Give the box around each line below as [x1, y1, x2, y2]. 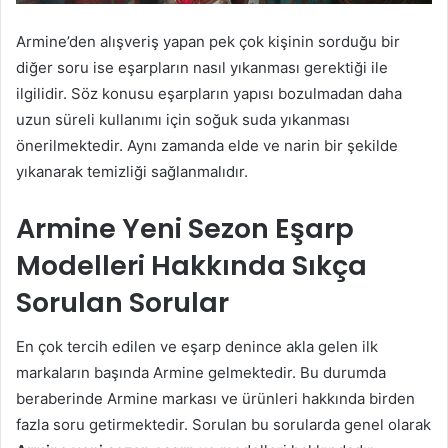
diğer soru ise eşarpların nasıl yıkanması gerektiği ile [16, 57, 388, 77]
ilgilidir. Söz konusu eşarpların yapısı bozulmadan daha [16, 83, 402, 103]
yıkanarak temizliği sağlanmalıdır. [16, 161, 248, 181]
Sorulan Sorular [16, 283, 229, 321]
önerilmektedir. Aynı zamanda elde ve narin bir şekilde [16, 135, 398, 155]
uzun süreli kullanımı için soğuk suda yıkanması [16, 109, 350, 129]
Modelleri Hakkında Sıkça [16, 246, 367, 284]
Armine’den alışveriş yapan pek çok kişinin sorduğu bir [16, 31, 400, 51]
